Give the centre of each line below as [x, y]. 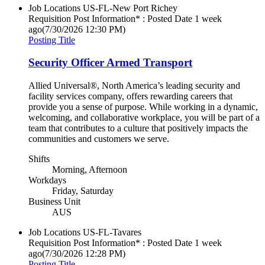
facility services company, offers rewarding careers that [130, 96]
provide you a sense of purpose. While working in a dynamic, [143, 106]
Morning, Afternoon [90, 169]
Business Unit [54, 201]
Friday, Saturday [83, 190]
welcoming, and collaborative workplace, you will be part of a [144, 117]
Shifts [39, 159]
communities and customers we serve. [99, 138]
